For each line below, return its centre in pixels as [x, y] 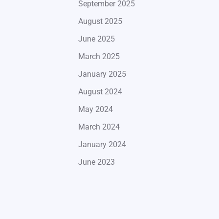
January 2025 [102, 74]
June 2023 [96, 162]
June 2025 [96, 39]
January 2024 [102, 145]
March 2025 [99, 57]
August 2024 [100, 92]
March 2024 [99, 127]
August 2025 [100, 22]
